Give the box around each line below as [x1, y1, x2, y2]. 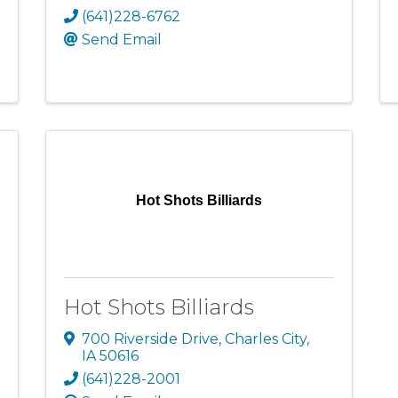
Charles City [224, 330, 306, 348]
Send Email [81, 31, 162, 49]
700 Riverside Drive [81, 330, 219, 348]
